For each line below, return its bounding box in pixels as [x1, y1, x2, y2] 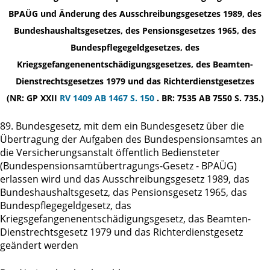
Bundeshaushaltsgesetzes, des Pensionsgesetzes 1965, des [14, 24, 256, 36]
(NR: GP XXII [6, 92, 60, 104]
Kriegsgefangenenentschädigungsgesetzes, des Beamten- [17, 58, 253, 70]
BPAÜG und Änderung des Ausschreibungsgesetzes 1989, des [8, 7, 262, 19]
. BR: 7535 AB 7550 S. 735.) [156, 92, 264, 104]
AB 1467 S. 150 [94, 92, 157, 104]
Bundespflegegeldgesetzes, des [71, 41, 199, 53]
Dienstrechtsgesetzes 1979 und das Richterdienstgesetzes [16, 75, 254, 87]
